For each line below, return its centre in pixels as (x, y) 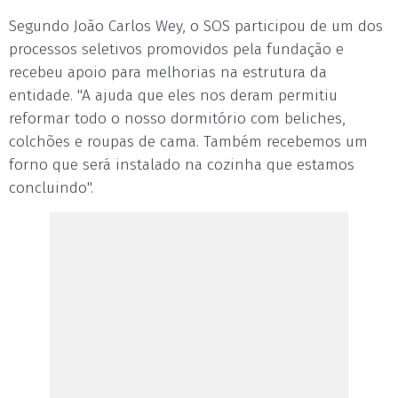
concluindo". (51, 188)
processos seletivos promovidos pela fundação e (176, 49)
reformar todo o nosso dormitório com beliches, (177, 119)
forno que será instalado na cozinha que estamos (182, 165)
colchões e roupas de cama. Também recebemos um (188, 142)
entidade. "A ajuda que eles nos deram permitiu (173, 96)
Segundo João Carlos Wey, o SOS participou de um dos (196, 26)
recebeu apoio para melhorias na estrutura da (168, 72)
